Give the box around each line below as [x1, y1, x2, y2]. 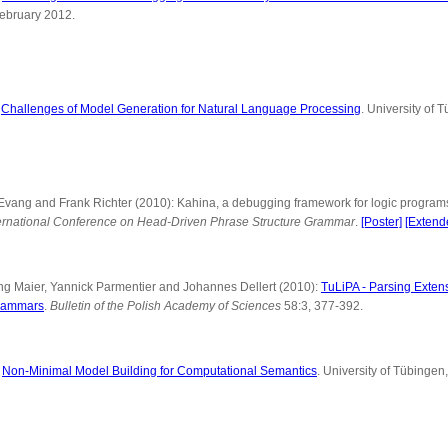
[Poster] [361, 215, 402, 229]
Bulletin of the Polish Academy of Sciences [50, 299, 281, 313]
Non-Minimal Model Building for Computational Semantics [2, 364, 317, 378]
